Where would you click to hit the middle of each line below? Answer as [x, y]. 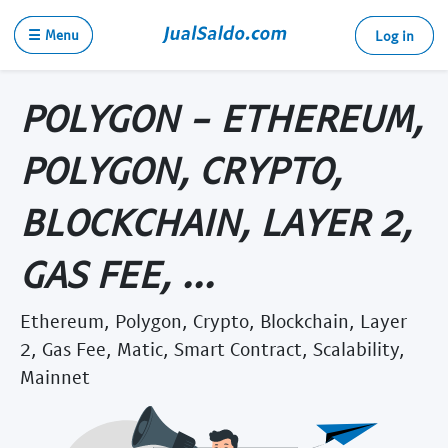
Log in [394, 35]
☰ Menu [53, 34]
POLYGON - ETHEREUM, [221, 117]
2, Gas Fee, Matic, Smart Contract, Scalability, [212, 348]
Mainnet [55, 376]
